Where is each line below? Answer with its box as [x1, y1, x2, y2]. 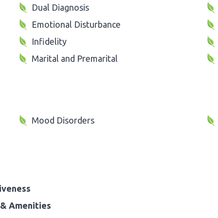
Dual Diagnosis [32, 2, 89, 12]
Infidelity [32, 36, 67, 46]
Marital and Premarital [32, 53, 118, 63]
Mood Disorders [32, 115, 94, 125]
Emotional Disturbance [32, 19, 121, 29]
